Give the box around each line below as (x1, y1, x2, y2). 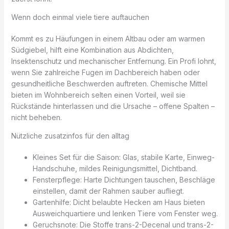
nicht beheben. (11, 113, 62, 122)
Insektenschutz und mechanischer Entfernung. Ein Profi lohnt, (11, 57, 216, 66)
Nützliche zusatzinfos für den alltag (11, 131, 129, 141)
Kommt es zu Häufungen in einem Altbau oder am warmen (11, 34, 205, 43)
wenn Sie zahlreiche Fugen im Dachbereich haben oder (11, 68, 200, 77)
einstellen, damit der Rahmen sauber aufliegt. (32, 187, 184, 196)
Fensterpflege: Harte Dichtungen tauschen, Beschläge (32, 175, 215, 185)
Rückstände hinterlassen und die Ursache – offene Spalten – (11, 102, 215, 111)
